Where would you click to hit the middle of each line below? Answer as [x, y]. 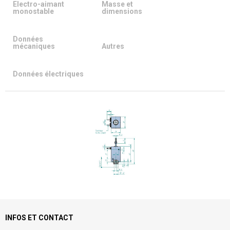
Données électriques [48, 74]
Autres [113, 46]
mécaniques [34, 46]
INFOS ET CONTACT [39, 217]
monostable [33, 12]
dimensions [122, 12]
